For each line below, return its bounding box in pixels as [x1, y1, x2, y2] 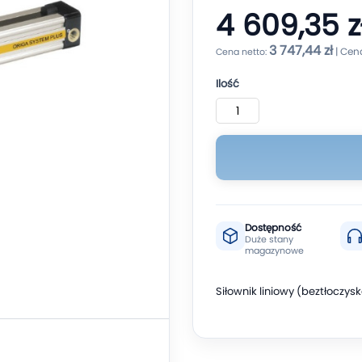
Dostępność [245, 221, 301, 234]
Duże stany [245, 233, 293, 246]
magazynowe [245, 244, 304, 257]
